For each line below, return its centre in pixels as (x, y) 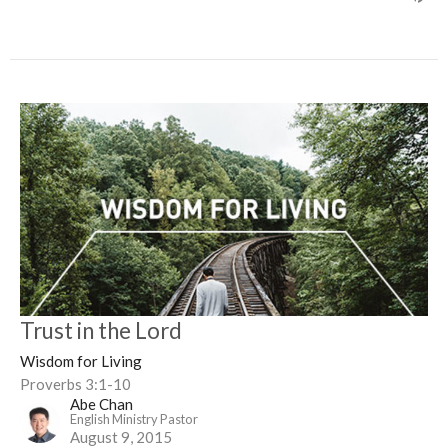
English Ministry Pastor (134, 419)
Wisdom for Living (81, 361)
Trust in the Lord (101, 331)
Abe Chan (101, 404)
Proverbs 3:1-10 (75, 384)
